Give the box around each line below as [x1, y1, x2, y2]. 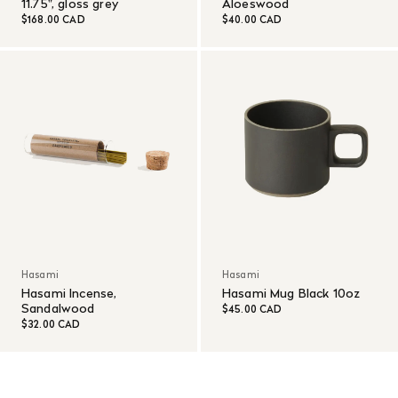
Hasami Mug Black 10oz [222, 284, 361, 302]
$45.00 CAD [222, 302, 283, 316]
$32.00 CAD [21, 317, 81, 331]
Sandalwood [21, 299, 95, 317]
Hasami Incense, [21, 284, 117, 302]
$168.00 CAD [21, 12, 85, 27]
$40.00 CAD [222, 12, 283, 27]
